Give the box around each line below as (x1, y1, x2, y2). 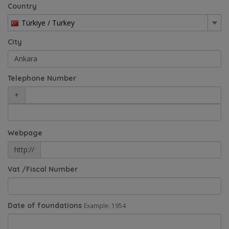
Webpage (8, 128, 42, 138)
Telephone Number (8, 73, 76, 83)
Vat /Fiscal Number (8, 164, 78, 174)
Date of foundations (8, 200, 82, 210)
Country (8, 1, 37, 11)
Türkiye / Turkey (21, 17, 75, 28)
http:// (14, 144, 34, 154)
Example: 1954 (84, 201, 126, 210)
